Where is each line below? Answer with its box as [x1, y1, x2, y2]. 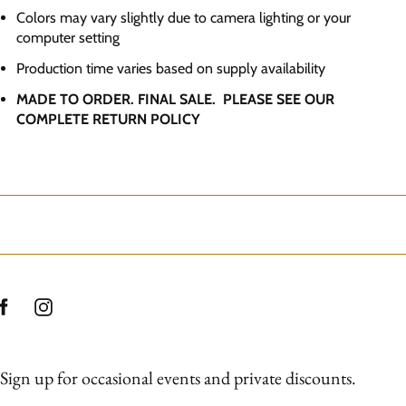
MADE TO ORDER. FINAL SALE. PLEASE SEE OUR [16, 91, 334, 108]
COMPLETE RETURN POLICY [16, 111, 200, 128]
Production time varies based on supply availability [16, 60, 325, 77]
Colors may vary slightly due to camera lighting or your [16, 9, 351, 26]
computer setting [16, 29, 120, 46]
